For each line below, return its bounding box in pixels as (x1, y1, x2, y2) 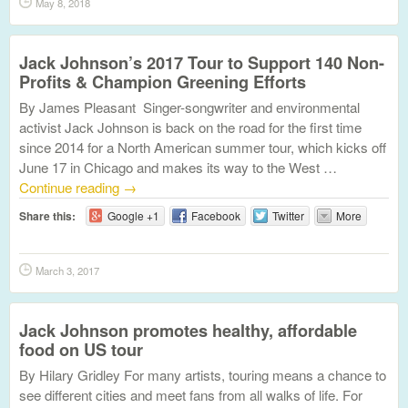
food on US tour (19, 337, 143, 362)
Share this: (19, 208, 76, 224)
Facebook (190, 208, 240, 223)
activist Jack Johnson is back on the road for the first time (19, 117, 362, 137)
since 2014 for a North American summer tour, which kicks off (19, 138, 386, 157)
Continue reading (19, 178, 123, 197)
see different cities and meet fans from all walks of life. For (19, 385, 362, 404)
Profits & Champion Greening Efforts (19, 69, 306, 94)
